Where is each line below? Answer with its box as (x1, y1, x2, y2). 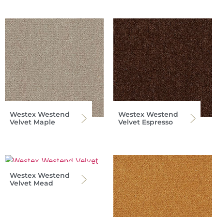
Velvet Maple (10, 118, 55, 127)
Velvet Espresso (118, 118, 173, 127)
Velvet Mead (10, 179, 53, 188)
